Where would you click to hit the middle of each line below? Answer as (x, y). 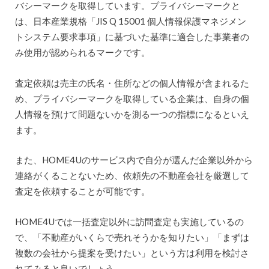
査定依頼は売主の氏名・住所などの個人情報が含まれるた (132, 83)
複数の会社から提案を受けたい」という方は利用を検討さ (132, 252)
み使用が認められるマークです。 (82, 52)
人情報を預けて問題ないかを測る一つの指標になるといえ (132, 114)
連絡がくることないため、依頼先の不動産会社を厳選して (132, 176)
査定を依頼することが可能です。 (82, 191)
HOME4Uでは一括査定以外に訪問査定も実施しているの (129, 221)
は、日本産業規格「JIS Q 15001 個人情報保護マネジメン (130, 21)
